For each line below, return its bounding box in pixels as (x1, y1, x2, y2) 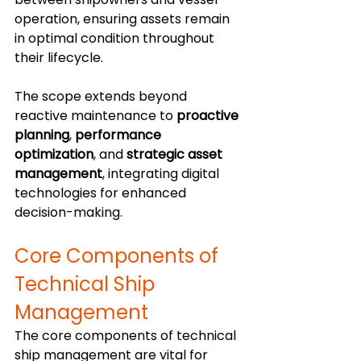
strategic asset (127, 145, 226, 164)
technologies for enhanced (15, 184, 189, 203)
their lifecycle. (15, 48, 103, 68)
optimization (15, 145, 93, 164)
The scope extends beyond (15, 87, 190, 106)
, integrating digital (102, 164, 222, 184)
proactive (176, 106, 242, 126)
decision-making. (15, 203, 122, 222)
